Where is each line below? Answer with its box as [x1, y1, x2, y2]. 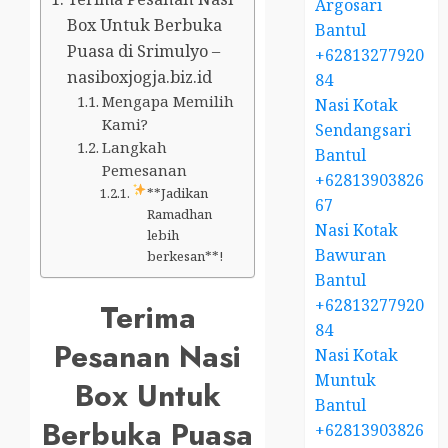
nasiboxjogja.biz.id [67, 66, 213, 88]
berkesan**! [147, 247, 224, 265]
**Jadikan [147, 184, 209, 202]
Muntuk [315, 368, 377, 391]
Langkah [101, 137, 167, 157]
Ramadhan [147, 205, 213, 223]
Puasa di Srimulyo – [67, 40, 221, 62]
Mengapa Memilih [101, 91, 234, 111]
